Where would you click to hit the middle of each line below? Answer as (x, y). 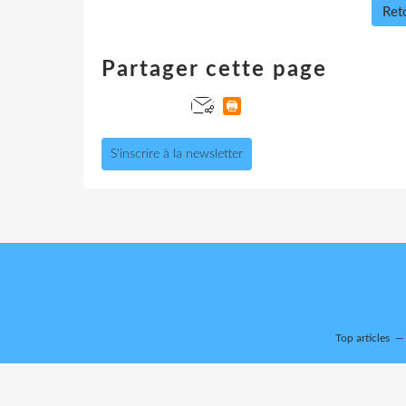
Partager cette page (214, 69)
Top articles (362, 338)
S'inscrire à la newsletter (177, 154)
